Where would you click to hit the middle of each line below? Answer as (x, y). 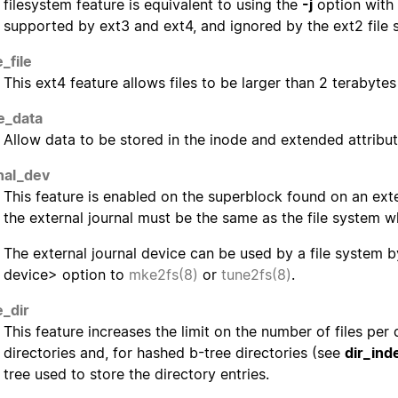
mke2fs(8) (163, 275)
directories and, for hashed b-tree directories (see (174, 353)
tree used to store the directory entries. (136, 374)
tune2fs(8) (256, 275)
